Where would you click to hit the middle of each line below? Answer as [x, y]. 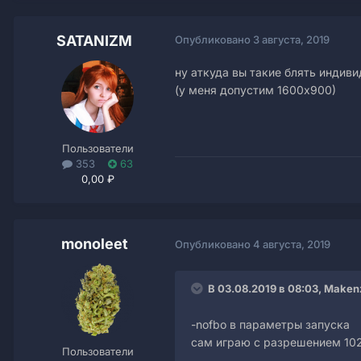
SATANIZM [94, 40]
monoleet [94, 243]
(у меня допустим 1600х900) [255, 89]
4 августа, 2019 [292, 245]
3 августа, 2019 [291, 39]
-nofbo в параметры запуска [270, 324]
